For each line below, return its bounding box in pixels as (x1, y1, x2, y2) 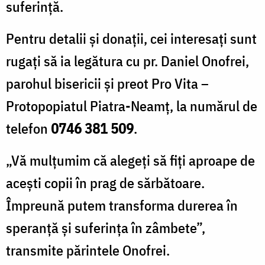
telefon (6, 118, 51, 138)
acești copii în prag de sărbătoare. (6, 173, 205, 192)
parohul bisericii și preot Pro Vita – (6, 73, 209, 93)
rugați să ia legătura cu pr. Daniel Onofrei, (6, 51, 249, 70)
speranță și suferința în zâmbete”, (6, 218, 205, 237)
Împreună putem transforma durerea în (6, 195, 238, 215)
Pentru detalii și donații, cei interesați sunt (6, 28, 257, 48)
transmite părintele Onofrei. (6, 240, 170, 260)
